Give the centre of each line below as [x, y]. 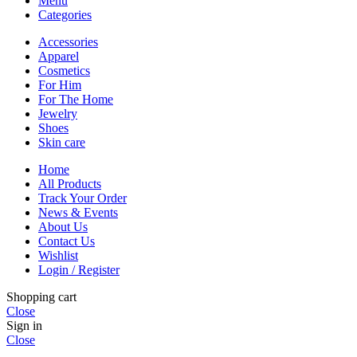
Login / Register [79, 269]
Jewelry [58, 113]
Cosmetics [64, 70]
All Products [70, 183]
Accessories [68, 41]
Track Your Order [82, 198]
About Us [63, 226]
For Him [60, 84]
